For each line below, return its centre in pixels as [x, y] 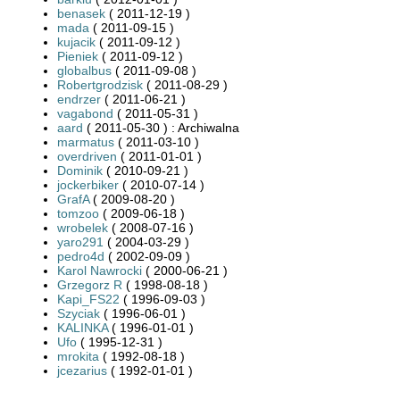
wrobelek [83, 227]
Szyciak [79, 313]
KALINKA [83, 327]
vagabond [85, 113]
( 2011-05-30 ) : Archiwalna [161, 127]
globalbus [84, 70]
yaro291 [80, 242]
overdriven [87, 156]
